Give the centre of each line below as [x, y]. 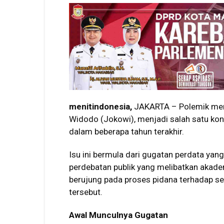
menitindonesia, [100, 106]
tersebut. [86, 192]
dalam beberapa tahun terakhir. [126, 131]
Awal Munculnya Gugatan [118, 215]
